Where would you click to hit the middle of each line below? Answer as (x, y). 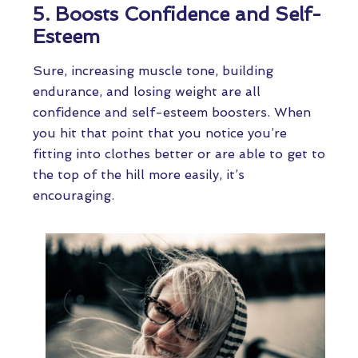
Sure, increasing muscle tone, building (153, 71)
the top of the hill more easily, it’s (139, 175)
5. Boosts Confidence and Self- (177, 14)
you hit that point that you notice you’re (160, 133)
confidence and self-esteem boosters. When (172, 112)
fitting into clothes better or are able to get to (179, 154)
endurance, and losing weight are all (147, 91)
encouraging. (74, 195)
